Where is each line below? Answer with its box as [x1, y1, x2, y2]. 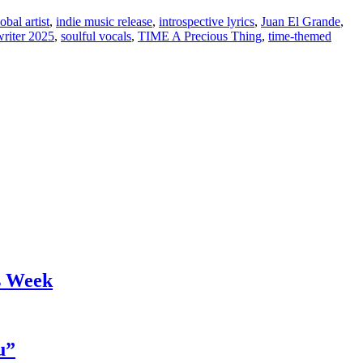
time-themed [268, 28, 331, 43]
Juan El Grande [261, 14, 340, 28]
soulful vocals [61, 28, 131, 43]
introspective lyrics [159, 14, 254, 28]
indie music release [56, 14, 152, 28]
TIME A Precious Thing [138, 28, 262, 43]
